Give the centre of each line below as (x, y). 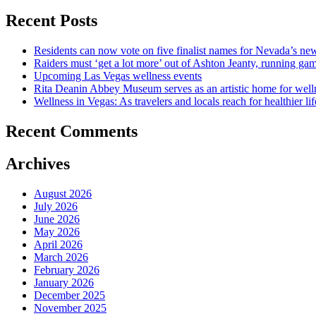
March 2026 (61, 257)
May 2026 (57, 232)
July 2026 (56, 207)
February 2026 (67, 270)
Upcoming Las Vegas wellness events (118, 75)
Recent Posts (51, 20)
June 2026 (57, 219)
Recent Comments (72, 131)
